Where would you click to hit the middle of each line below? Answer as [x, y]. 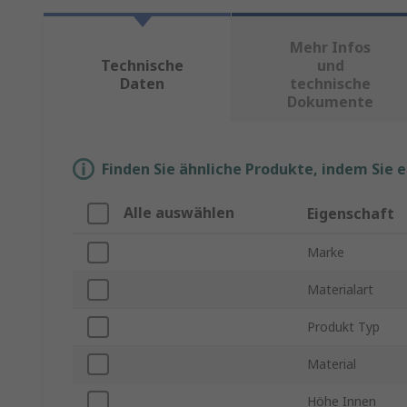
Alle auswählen [179, 213]
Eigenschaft [351, 214]
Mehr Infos [331, 48]
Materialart [340, 290]
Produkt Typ [343, 327]
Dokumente [331, 102]
